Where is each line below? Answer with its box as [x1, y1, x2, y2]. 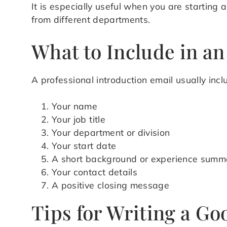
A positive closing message [52, 179, 170, 191]
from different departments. [31, 14, 150, 25]
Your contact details [52, 166, 138, 178]
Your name [52, 100, 98, 112]
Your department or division [52, 127, 170, 138]
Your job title [52, 113, 105, 125]
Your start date [52, 140, 117, 152]
